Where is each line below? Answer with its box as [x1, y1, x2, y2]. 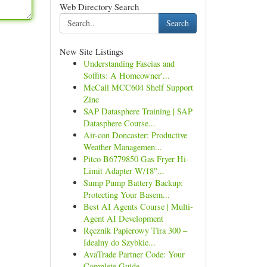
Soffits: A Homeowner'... [83, 70, 170, 81]
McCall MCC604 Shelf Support [83, 82, 193, 93]
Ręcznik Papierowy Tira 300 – [83, 225, 187, 236]
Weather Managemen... [83, 141, 162, 153]
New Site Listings [59, 45, 123, 57]
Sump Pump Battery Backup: [83, 177, 183, 188]
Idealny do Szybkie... [83, 237, 156, 248]
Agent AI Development [83, 213, 163, 224]
